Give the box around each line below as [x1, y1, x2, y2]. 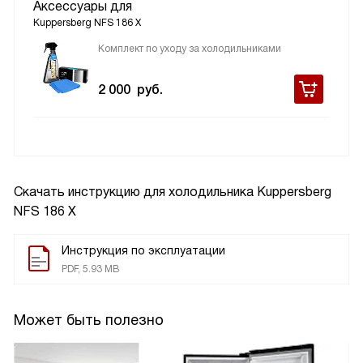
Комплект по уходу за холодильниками [98, 43, 281, 54]
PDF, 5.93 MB [62, 263, 119, 275]
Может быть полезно [14, 312, 164, 328]
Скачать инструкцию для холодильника [14, 185, 257, 199]
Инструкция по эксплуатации [62, 244, 225, 257]
